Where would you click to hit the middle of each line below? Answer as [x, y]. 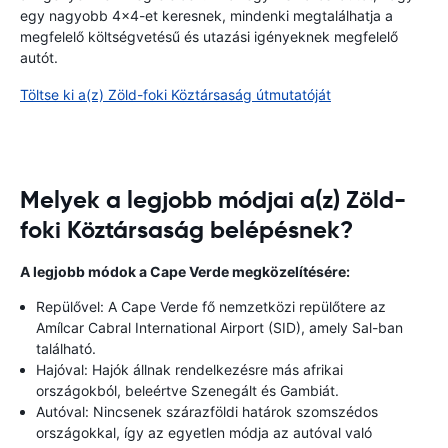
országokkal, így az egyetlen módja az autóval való [204, 432]
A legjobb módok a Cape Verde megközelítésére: [185, 271]
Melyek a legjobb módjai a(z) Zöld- [213, 200]
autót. [39, 57]
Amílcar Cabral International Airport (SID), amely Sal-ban [219, 327]
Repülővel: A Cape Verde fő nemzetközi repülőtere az [211, 306]
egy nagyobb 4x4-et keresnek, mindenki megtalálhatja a [206, 15]
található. [66, 348]
